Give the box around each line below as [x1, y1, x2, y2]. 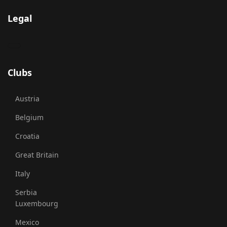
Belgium [15, 112, 44, 122]
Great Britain [15, 150, 59, 160]
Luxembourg [15, 199, 58, 208]
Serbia [15, 187, 37, 197]
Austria [15, 94, 40, 103]
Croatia [15, 131, 40, 141]
